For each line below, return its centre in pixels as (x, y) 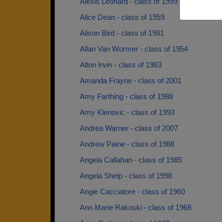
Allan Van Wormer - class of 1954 (134, 49)
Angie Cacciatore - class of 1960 (132, 192)
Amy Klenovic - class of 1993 (127, 112)
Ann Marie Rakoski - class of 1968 (136, 207)
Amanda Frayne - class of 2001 (131, 81)
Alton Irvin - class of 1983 (121, 65)
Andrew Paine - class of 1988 (127, 144)
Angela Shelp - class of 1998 (126, 176)
